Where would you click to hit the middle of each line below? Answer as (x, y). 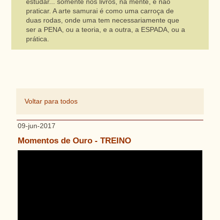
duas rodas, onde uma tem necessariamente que (102, 20)
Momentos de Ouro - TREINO (74, 140)
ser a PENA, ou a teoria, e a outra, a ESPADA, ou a (105, 29)
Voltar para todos (51, 101)
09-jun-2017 (36, 126)
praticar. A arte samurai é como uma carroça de (100, 11)
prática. (37, 39)
